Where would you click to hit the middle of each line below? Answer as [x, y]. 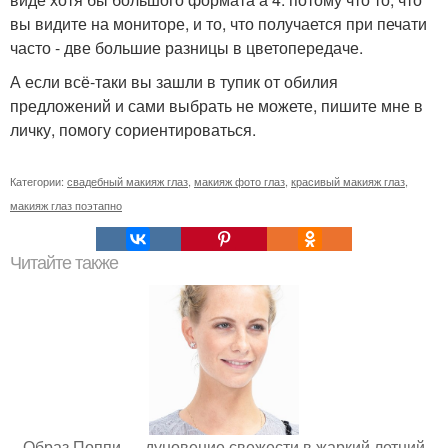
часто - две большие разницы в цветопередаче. [186, 48]
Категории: [38, 181]
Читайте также [64, 263]
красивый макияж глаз [348, 181]
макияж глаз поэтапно [66, 205]
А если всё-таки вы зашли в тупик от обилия [174, 82]
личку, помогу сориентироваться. [133, 130]
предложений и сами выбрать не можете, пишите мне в [216, 106]
